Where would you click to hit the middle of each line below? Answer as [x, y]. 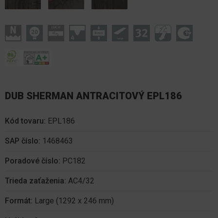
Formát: [20, 200]
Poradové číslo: [34, 161]
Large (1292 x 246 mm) [74, 200]
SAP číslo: [24, 141]
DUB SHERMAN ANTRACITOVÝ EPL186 [93, 96]
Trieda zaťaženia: [36, 181]
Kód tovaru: [25, 121]
